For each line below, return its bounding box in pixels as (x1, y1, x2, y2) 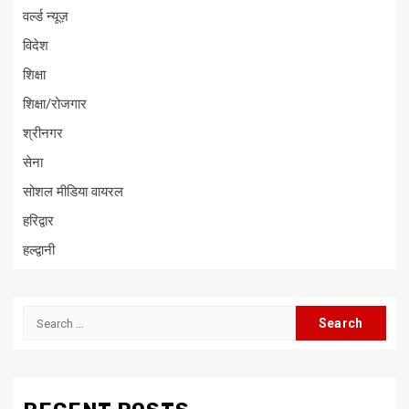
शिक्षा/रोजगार (23, 96, 87, 113)
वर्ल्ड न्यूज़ (23, 8, 68, 26)
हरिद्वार (23, 213, 54, 230)
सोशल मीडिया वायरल (23, 184, 123, 201)
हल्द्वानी (23, 242, 55, 259)
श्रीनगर (23, 125, 63, 142)
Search (22, 307, 68, 324)
